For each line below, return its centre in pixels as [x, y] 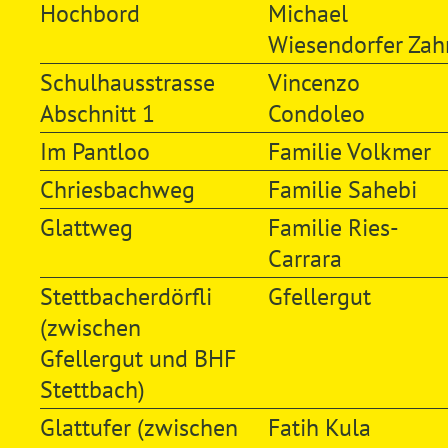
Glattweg [86, 227]
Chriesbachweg [117, 189]
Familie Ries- [333, 227]
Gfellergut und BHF [137, 358]
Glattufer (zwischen [138, 427]
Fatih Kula [319, 427]
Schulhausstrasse [127, 82]
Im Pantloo [94, 151]
